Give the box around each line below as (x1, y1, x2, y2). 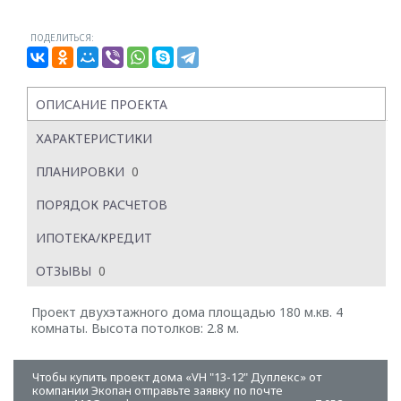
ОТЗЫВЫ (36, 262, 91, 279)
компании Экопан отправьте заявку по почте (32, 382, 283, 398)
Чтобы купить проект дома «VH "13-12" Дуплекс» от (32, 369, 321, 385)
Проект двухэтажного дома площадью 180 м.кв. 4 (31, 303, 343, 320)
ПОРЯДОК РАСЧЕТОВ (36, 196, 167, 213)
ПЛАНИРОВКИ (36, 163, 124, 180)
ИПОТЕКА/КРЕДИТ (36, 229, 152, 246)
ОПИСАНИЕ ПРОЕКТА (36, 96, 167, 113)
